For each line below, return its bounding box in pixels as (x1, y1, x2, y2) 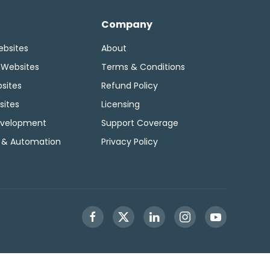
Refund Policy (101, 80, 158, 92)
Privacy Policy (101, 136, 158, 148)
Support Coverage (101, 117, 178, 129)
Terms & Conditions (101, 61, 185, 73)
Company (101, 17, 152, 31)
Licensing (101, 98, 140, 110)
